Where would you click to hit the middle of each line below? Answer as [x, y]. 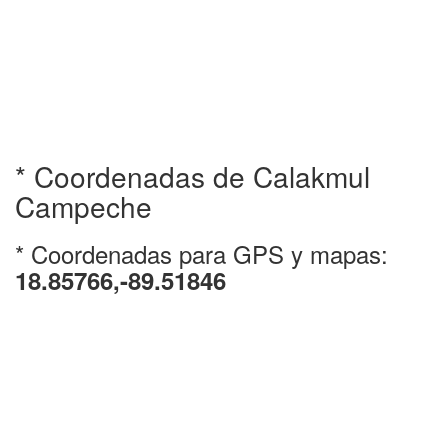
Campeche [83, 206]
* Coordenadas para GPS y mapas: [201, 253]
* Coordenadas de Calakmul [192, 176]
